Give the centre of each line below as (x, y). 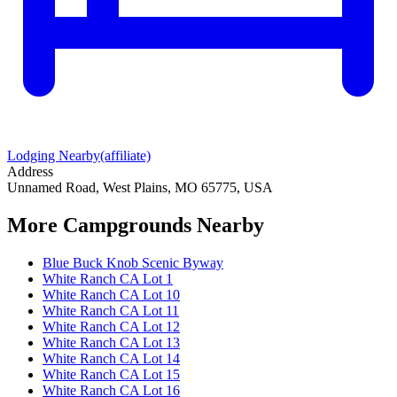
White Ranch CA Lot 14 (111, 358)
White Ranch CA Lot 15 (111, 374)
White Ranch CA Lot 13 (111, 342)
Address (30, 172)
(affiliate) (125, 156)
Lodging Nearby (54, 156)
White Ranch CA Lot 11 (111, 310)
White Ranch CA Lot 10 (111, 294)
